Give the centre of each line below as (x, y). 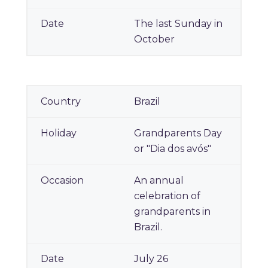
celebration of (167, 196)
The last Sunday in (178, 24)
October (154, 39)
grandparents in (172, 212)
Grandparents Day (178, 133)
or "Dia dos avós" (173, 149)
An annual (159, 181)
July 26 (151, 259)
